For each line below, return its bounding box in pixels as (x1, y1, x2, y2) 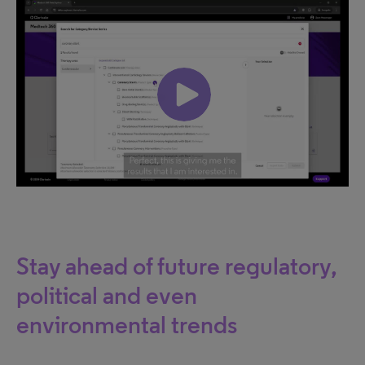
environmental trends (16, 309, 237, 340)
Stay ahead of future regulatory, (16, 250, 337, 281)
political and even (16, 279, 197, 310)
